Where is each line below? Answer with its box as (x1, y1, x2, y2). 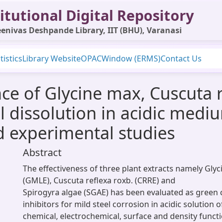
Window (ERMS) (102, 53, 161, 64)
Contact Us (161, 53, 202, 64)
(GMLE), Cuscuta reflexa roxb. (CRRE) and (23, 175, 175, 186)
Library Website (22, 53, 81, 64)
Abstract (23, 146, 61, 159)
